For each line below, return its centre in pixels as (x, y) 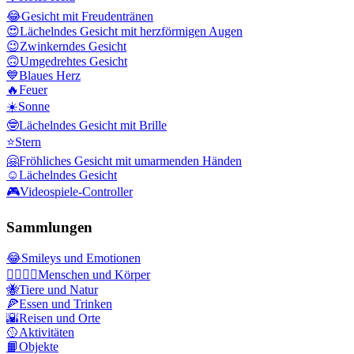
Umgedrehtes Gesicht (73, 61)
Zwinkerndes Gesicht (73, 46)
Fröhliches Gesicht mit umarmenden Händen (130, 161)
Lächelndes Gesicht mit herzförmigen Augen (131, 31)
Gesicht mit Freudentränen (87, 16)
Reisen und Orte (60, 318)
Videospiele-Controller (76, 192)
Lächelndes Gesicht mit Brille (93, 125)
